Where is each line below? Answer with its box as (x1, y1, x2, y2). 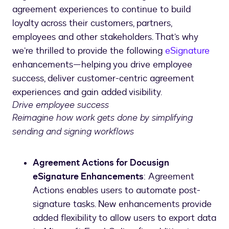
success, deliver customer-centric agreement (12, 72, 194, 85)
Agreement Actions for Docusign (33, 156, 169, 169)
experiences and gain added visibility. (12, 85, 162, 99)
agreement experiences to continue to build (12, 3, 191, 16)
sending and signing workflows (12, 125, 134, 138)
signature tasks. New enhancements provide (33, 197, 212, 211)
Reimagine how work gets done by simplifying (12, 111, 193, 124)
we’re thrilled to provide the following (12, 44, 165, 57)
